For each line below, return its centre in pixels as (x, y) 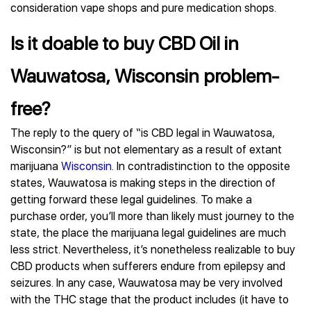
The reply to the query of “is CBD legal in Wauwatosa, (143, 133)
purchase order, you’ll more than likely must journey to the (152, 216)
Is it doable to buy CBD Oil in (125, 43)
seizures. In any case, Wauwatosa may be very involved (146, 283)
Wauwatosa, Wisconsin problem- (145, 76)
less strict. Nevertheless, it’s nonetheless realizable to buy (153, 250)
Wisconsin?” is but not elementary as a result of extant (146, 150)
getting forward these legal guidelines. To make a (131, 200)
